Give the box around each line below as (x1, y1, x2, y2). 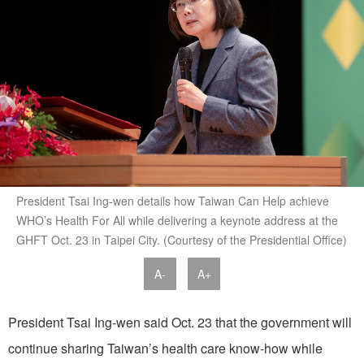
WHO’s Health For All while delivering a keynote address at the (16, 212, 338, 229)
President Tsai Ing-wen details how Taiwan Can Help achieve (16, 193, 329, 210)
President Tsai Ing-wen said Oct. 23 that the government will (8, 313, 352, 332)
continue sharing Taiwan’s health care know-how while (8, 339, 323, 358)
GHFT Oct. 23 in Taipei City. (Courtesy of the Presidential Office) (16, 232, 347, 249)
